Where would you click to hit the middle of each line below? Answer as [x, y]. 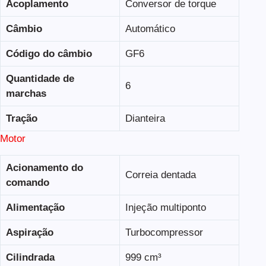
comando [27, 182]
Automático [150, 28]
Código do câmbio [49, 53]
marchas [26, 93]
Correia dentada [160, 175]
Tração [21, 118]
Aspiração [29, 232]
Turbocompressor [164, 232]
